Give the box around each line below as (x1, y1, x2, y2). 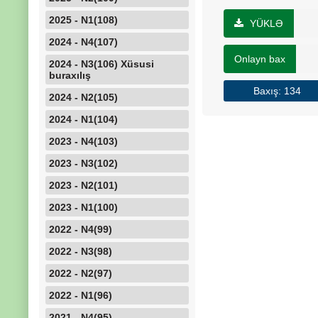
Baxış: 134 (253, 85, 301, 97)
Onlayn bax (234, 53, 285, 65)
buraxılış (49, 70, 91, 81)
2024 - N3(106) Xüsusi (49, 58, 154, 70)
